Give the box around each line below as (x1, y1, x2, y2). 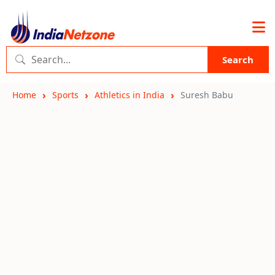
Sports (52, 89, 79, 101)
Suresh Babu (180, 89, 233, 101)
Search (222, 53, 254, 66)
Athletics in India (95, 89, 165, 101)
